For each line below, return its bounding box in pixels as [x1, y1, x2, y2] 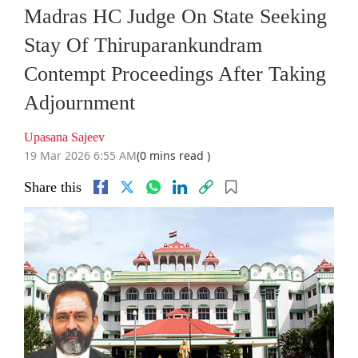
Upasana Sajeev [24, 130, 105, 145]
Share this [24, 179, 82, 196]
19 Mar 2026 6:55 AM [24, 148, 137, 164]
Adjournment [24, 91, 135, 115]
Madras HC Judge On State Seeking [24, 5, 327, 29]
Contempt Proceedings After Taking [24, 62, 326, 86]
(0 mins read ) [137, 148, 210, 164]
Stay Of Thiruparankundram [24, 34, 262, 58]
